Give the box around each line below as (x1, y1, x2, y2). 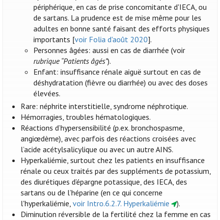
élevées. (33, 88, 61, 99)
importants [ (33, 34, 75, 45)
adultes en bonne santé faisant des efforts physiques (33, 24, 210, 34)
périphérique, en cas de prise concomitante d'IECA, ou (33, 2, 207, 12)
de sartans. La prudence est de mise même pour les (33, 13, 202, 23)
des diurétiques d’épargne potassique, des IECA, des (21, 177, 188, 187)
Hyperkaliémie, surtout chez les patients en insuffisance (21, 155, 205, 165)
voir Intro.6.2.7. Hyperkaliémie (73, 198, 170, 209)
